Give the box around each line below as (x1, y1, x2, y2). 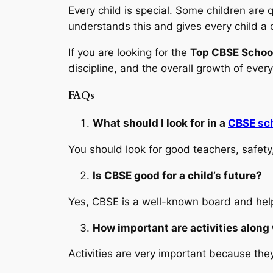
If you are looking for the (68, 46, 190, 58)
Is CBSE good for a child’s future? (93, 169, 262, 182)
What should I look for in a (93, 117, 228, 130)
